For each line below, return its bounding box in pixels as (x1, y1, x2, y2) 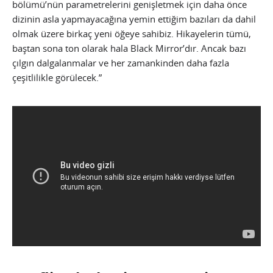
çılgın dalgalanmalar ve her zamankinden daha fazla (12, 56, 229, 69)
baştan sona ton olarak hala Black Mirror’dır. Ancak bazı (12, 41, 246, 54)
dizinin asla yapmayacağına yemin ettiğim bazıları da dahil (12, 12, 256, 25)
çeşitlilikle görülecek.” (12, 71, 102, 83)
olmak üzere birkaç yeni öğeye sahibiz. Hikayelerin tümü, (12, 27, 251, 40)
